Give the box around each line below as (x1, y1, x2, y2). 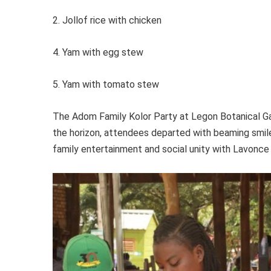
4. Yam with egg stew (53, 47, 143, 58)
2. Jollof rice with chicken (53, 15, 162, 26)
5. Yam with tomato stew (53, 79, 159, 90)
